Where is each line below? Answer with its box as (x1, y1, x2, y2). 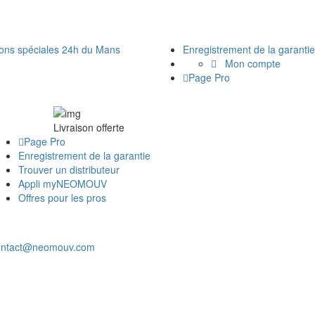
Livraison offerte (53, 120, 124, 134)
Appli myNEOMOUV (18, 176, 107, 191)
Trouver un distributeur (18, 162, 120, 176)
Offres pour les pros (18, 190, 106, 205)
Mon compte (219, 56, 281, 70)
